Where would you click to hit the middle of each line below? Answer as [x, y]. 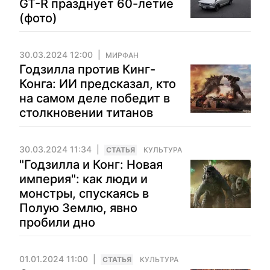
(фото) [38, 18]
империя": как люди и [83, 179]
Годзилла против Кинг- [87, 69]
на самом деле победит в [95, 98]
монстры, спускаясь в [84, 193]
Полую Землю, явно [78, 208]
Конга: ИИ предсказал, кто [98, 84]
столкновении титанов [86, 113]
